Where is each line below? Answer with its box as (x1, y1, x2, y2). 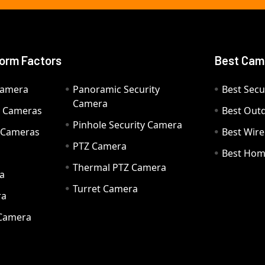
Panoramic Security (73, 83, 160, 96)
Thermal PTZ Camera (73, 161, 167, 174)
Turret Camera (73, 182, 138, 196)
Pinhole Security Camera (73, 118, 183, 132)
